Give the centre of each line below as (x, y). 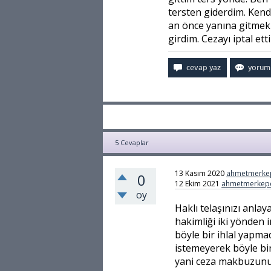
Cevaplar (134, 142)
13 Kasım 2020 (200, 173)
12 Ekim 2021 (198, 184)
